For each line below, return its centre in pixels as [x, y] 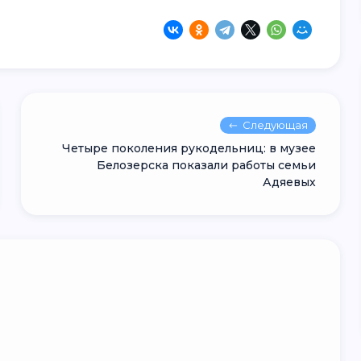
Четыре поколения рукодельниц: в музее [189, 148]
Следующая [276, 125]
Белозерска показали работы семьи [207, 165]
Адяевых [290, 182]
